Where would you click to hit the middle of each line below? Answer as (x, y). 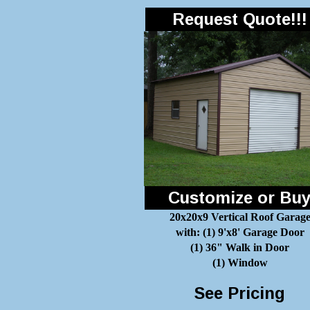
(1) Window (240, 263)
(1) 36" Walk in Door (240, 247)
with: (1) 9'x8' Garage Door (240, 232)
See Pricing (239, 293)
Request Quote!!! (240, 19)
